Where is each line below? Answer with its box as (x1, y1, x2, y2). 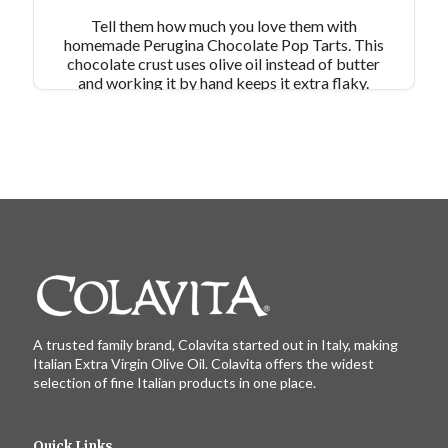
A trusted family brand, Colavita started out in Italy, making (33, 336, 398, 354)
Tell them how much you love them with (90, 15, 357, 35)
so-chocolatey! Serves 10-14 (125, 110, 322, 130)
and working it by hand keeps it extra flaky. (78, 72, 370, 92)
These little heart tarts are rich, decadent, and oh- (57, 91, 391, 111)
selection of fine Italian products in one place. (33, 374, 316, 392)
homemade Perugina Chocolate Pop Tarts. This (63, 34, 384, 54)
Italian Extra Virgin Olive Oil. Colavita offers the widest (33, 355, 374, 373)
